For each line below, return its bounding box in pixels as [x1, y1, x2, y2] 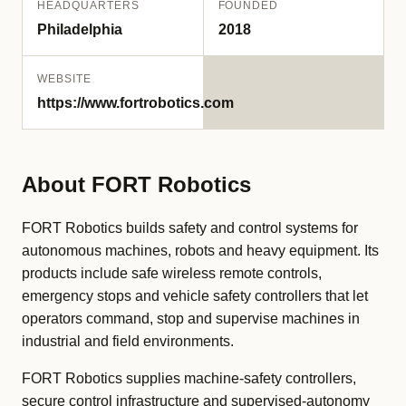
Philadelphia [37, 22, 122, 37]
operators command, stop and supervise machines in [22, 311, 360, 326]
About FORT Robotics [22, 172, 251, 197]
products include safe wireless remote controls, [22, 266, 322, 281]
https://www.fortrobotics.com [37, 95, 234, 111]
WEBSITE [37, 72, 92, 85]
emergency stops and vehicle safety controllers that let [22, 288, 368, 304]
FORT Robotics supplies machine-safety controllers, [22, 371, 356, 386]
